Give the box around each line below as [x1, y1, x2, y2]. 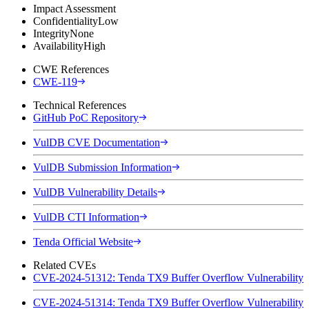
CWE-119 [33, 75, 77, 88]
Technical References [33, 99, 126, 111]
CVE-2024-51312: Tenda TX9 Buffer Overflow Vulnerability [33, 271, 303, 283]
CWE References [33, 63, 109, 75]
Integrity [33, 27, 70, 39]
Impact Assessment [33, 2, 116, 14]
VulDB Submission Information [33, 161, 172, 173]
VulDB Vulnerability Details [33, 186, 157, 198]
